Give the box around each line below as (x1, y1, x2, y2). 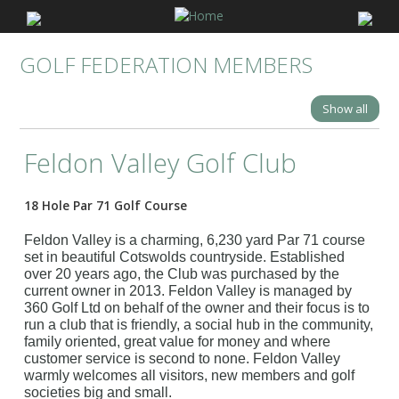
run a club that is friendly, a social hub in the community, (24, 317, 374, 333)
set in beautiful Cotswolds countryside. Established (24, 249, 346, 265)
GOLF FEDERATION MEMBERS (20, 50, 313, 80)
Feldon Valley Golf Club (24, 145, 297, 182)
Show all (322, 101, 368, 118)
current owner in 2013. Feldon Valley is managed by (24, 283, 353, 299)
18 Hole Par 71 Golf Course (24, 197, 188, 215)
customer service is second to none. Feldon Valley (24, 351, 341, 367)
